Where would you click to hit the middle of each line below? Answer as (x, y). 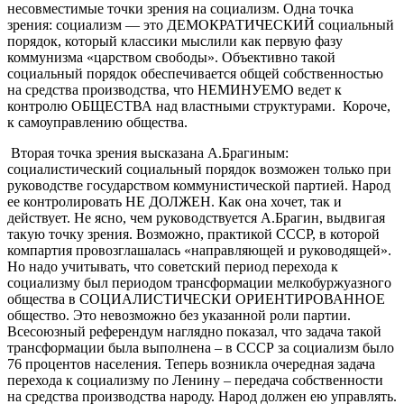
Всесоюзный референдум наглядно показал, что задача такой (194, 331)
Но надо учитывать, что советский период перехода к (173, 266)
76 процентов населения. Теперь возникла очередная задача (191, 363)
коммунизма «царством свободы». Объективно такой (171, 57)
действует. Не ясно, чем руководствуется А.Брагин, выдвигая (196, 217)
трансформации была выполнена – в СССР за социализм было (201, 347)
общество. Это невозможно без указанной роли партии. (179, 315)
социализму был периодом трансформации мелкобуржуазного (199, 282)
